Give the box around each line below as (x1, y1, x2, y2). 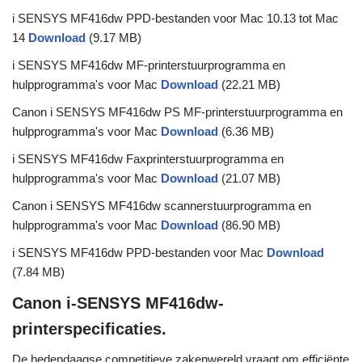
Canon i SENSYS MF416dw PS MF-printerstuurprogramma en (12, 105, 343, 120)
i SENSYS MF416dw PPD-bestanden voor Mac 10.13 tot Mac (12, 11, 339, 26)
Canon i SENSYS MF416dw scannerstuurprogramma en (12, 199, 311, 213)
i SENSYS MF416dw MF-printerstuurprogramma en (12, 58, 285, 73)
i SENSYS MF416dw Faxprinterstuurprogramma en (12, 152, 284, 166)
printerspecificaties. (12, 320, 166, 339)
